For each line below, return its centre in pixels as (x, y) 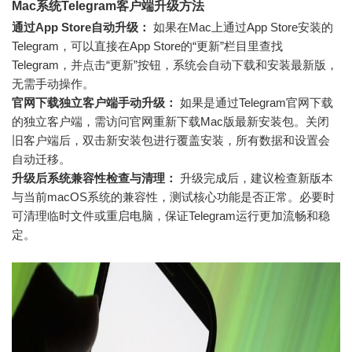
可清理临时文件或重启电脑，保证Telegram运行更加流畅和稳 (171, 215)
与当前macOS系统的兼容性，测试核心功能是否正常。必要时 (173, 196)
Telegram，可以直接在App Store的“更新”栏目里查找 (147, 46)
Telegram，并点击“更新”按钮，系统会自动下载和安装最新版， (175, 64)
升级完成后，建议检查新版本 (255, 178)
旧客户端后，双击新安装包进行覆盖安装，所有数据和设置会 (171, 140)
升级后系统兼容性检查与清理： (94, 178)
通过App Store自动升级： (81, 27)
